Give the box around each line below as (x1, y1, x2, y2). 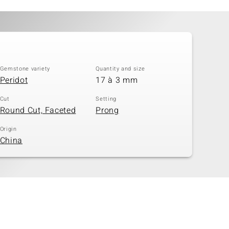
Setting (96, 95, 117, 104)
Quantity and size (96, 64, 145, 74)
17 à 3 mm (96, 74, 138, 86)
